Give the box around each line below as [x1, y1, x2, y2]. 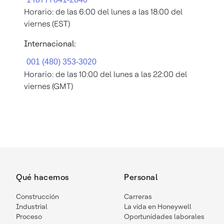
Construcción [16, 192, 59, 200]
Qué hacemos [16, 172, 69, 182]
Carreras [124, 192, 152, 200]
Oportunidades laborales [124, 212, 204, 220]
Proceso [16, 212, 42, 220]
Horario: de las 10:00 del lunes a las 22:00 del [24, 69, 187, 79]
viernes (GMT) [24, 81, 73, 91]
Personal [124, 172, 157, 182]
